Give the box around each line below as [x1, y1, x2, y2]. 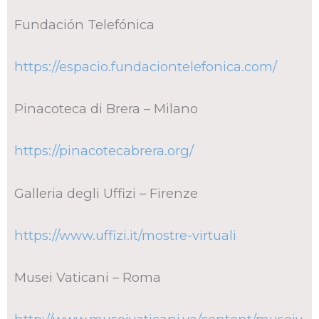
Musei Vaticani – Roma [14, 268, 164, 286]
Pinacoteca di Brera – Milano [14, 100, 202, 117]
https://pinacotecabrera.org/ [14, 142, 194, 159]
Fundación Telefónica [14, 16, 155, 33]
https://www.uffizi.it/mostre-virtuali [14, 226, 236, 244]
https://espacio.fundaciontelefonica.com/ [14, 58, 277, 75]
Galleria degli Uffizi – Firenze [14, 184, 202, 202]
